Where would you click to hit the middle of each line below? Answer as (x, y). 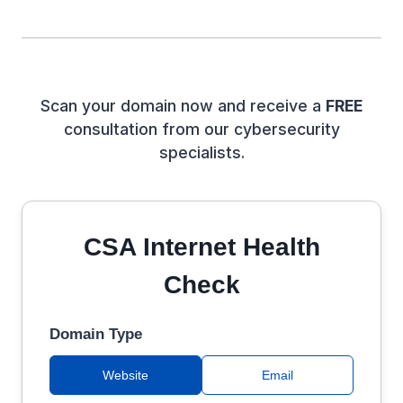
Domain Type (96, 335)
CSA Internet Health (201, 247)
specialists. (201, 153)
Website (125, 376)
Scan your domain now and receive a (183, 106)
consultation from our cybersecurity (201, 130)
